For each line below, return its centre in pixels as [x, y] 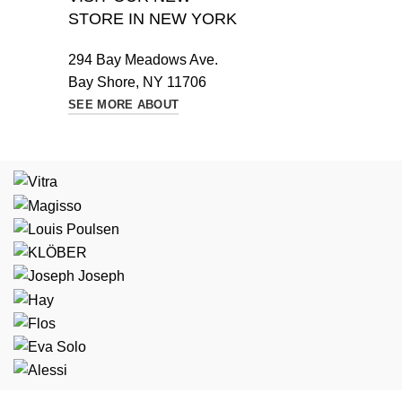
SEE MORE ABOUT [124, 104]
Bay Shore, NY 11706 [137, 82]
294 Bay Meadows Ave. [143, 60]
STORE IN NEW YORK [153, 19]
